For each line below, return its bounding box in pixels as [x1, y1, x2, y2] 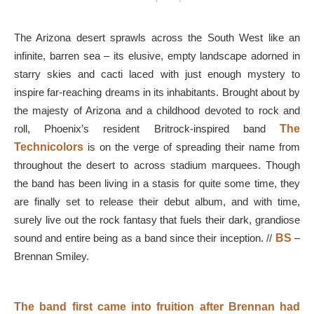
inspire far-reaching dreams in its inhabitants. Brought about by [14, 86, 300, 98]
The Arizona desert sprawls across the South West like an [14, 32, 300, 43]
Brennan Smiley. [14, 250, 89, 262]
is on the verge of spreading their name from [83, 141, 300, 153]
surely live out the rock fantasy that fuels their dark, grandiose [14, 214, 300, 226]
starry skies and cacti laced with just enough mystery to [14, 68, 300, 80]
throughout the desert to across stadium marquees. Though [14, 159, 300, 171]
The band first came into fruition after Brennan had [14, 301, 300, 313]
